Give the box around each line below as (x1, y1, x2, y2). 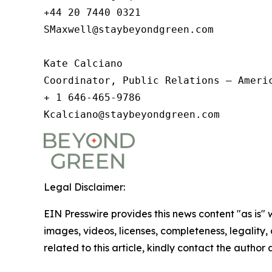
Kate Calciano (44, 58, 123, 69)
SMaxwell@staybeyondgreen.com (44, 24, 214, 35)
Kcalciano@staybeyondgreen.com (44, 109, 232, 120)
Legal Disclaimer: (44, 181, 125, 193)
